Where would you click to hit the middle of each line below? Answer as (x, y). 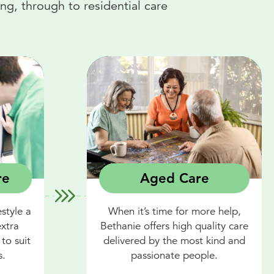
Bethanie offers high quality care (174, 226)
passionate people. (174, 256)
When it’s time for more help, (174, 212)
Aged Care (174, 179)
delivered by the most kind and (174, 241)
